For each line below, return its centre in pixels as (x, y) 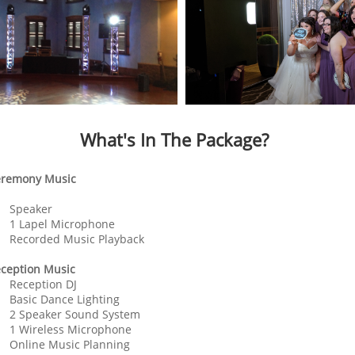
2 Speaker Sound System (75, 314)
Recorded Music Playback (77, 239)
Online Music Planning (70, 344)
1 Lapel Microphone (62, 224)
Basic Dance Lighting (65, 299)
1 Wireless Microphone (71, 329)
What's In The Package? (174, 139)
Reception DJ (43, 284)
